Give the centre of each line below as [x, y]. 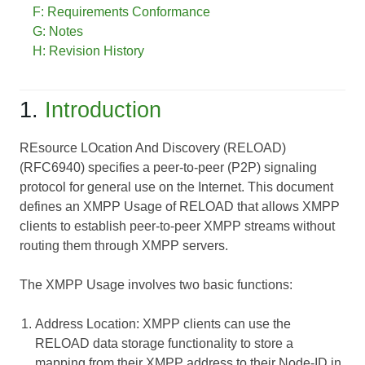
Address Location [86, 323]
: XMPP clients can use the [214, 323]
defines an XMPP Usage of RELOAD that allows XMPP [180, 206]
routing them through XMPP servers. [124, 245]
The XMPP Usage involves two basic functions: [156, 284]
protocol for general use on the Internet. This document [176, 187]
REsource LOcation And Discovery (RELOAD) [153, 147]
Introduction [103, 109]
